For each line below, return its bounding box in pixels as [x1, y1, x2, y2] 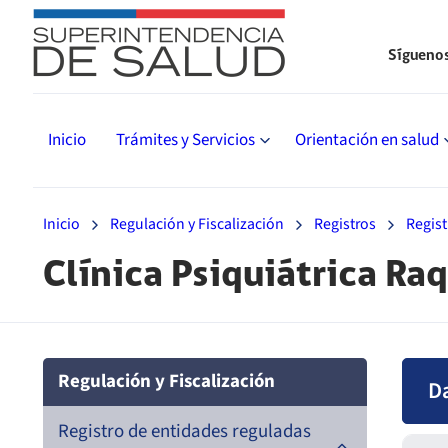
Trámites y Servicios [116, 128, 255, 152]
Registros [314, 213, 376, 235]
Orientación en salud [295, 128, 439, 152]
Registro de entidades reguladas [58, 418, 311, 446]
